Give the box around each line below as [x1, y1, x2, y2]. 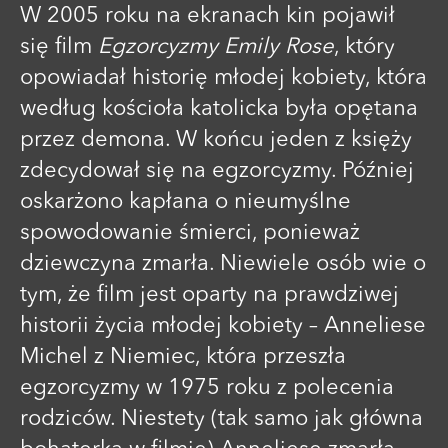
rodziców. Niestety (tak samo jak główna [20, 407, 423, 430]
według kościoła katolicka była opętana [20, 97, 418, 120]
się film [20, 35, 98, 58]
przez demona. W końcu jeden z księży [20, 128, 412, 151]
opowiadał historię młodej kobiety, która [20, 66, 427, 89]
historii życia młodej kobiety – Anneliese [20, 314, 426, 337]
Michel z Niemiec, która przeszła [20, 345, 346, 368]
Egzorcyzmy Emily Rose [98, 35, 334, 58]
